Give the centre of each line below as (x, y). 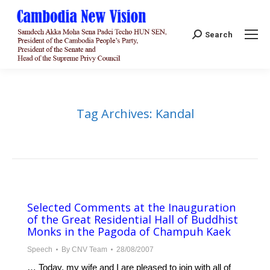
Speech (40, 250)
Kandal (174, 114)
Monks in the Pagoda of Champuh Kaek (129, 232)
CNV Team (89, 250)
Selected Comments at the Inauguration (131, 208)
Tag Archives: (116, 114)
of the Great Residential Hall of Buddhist (133, 220)
